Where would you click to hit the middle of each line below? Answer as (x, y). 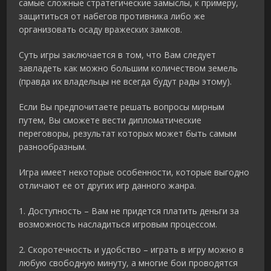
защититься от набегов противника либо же (112, 16)
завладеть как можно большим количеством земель (129, 68)
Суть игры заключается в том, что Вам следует (118, 55)
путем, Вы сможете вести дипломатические (110, 120)
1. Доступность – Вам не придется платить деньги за (129, 211)
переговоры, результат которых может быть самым (128, 134)
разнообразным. (53, 147)
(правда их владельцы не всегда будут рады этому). (126, 82)
